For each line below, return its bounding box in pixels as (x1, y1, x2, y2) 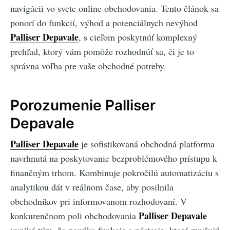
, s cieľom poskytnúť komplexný (79, 31, 197, 44)
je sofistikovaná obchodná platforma (79, 138, 215, 150)
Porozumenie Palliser (10, 96, 156, 114)
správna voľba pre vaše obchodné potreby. (10, 60, 166, 72)
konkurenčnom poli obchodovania (10, 209, 139, 222)
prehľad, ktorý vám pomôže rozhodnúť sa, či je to (10, 45, 194, 58)
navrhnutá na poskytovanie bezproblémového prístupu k (10, 152, 217, 165)
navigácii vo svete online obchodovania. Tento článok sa (10, 2, 219, 15)
